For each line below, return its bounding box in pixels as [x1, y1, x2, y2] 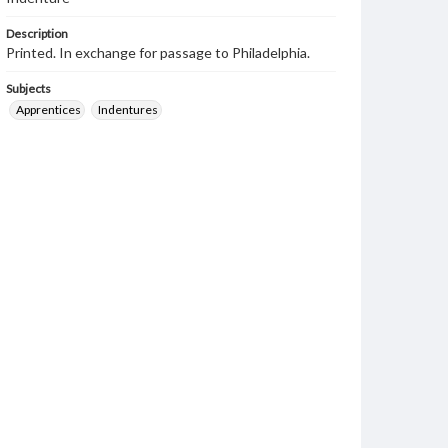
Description [6, 26, 68, 41]
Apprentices [16, 102, 81, 117]
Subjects [6, 81, 51, 96]
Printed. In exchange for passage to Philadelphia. [6, 44, 310, 61]
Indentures [98, 102, 158, 117]
